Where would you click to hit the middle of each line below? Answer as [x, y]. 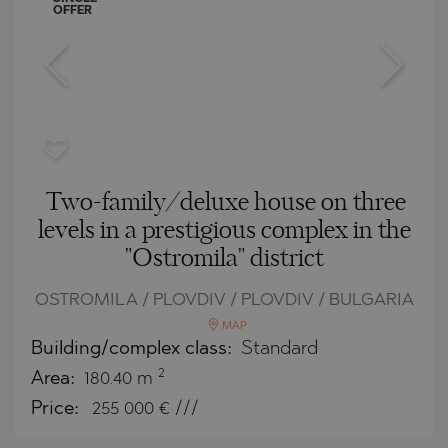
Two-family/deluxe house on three [226, 202]
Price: [57, 409]
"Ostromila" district [224, 258]
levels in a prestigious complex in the [224, 230]
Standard [279, 349]
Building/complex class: [134, 349]
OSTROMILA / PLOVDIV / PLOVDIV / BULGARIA [224, 300]
